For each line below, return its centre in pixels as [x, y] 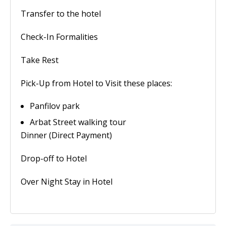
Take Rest [40, 60]
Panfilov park [55, 106]
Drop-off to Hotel [54, 158]
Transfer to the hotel [61, 14]
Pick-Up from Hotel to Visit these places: [96, 83]
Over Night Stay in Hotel [67, 182]
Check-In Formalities [59, 37]
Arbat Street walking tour [78, 122]
